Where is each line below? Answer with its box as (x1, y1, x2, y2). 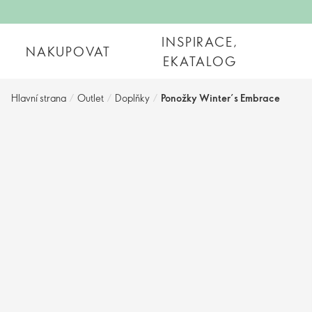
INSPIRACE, (162, 33, 238, 50)
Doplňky (115, 91, 150, 104)
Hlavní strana (11, 91, 66, 104)
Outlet (77, 91, 104, 104)
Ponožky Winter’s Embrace (161, 91, 280, 104)
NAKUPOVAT (26, 42, 111, 60)
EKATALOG (163, 52, 237, 70)
